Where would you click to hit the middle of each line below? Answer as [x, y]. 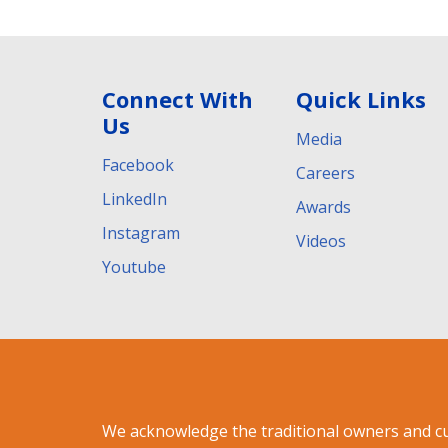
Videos [321, 240]
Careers [325, 172]
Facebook [138, 164]
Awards [323, 206]
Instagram [141, 232]
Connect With [177, 98]
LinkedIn [134, 198]
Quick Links [361, 98]
